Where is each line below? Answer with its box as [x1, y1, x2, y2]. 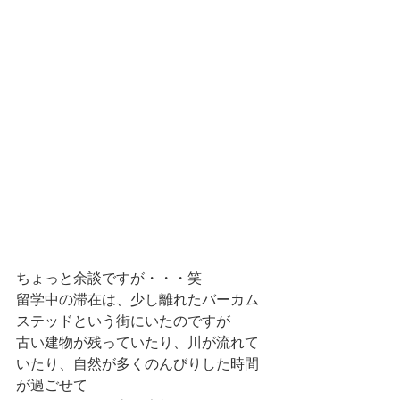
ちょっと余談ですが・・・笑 [16, 271, 202, 287]
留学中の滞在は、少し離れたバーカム [16, 292, 259, 308]
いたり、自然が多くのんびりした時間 [16, 356, 259, 372]
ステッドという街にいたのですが [16, 313, 230, 329]
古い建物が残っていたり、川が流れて [16, 335, 259, 351]
